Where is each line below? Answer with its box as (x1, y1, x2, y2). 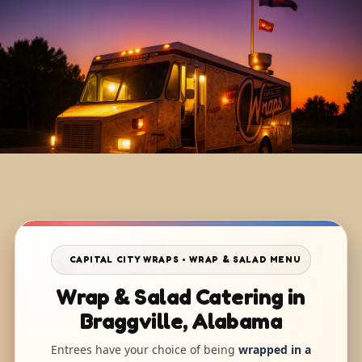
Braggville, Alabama (79, 307, 283, 335)
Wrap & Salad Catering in (57, 283, 305, 310)
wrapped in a (238, 342, 311, 358)
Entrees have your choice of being (51, 342, 238, 358)
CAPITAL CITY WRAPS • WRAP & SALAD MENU (69, 254, 301, 266)
